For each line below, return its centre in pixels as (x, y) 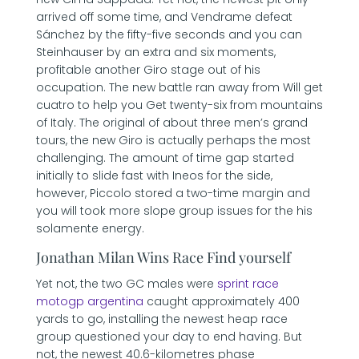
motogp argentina (89, 301)
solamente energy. (90, 228)
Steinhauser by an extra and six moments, (155, 52)
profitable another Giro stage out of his (148, 70)
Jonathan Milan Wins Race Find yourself (163, 257)
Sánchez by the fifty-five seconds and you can (169, 34)
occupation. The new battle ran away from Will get (179, 87)
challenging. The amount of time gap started (165, 158)
